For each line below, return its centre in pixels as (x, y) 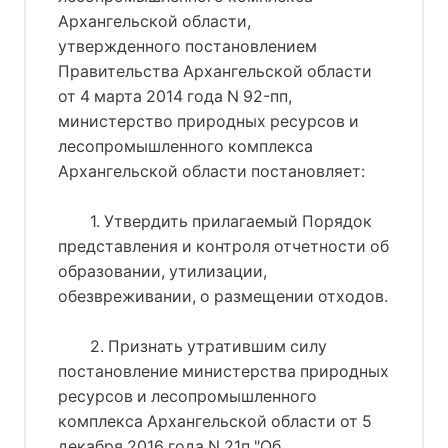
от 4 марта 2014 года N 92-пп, (175, 96)
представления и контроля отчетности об (223, 246)
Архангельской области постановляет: (211, 171)
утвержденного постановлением (187, 46)
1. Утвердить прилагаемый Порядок (230, 221)
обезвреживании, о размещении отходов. (223, 296)
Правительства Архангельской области (215, 71)
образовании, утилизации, (162, 271)
